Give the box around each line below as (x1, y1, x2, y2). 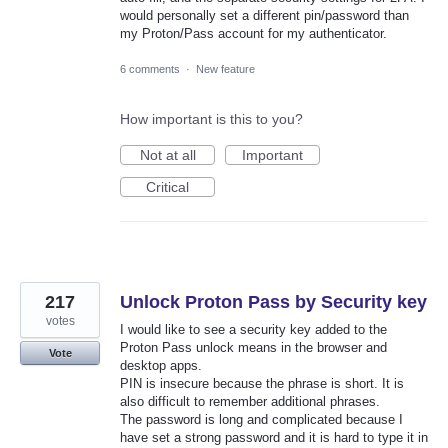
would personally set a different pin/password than (120, 8, 409, 24)
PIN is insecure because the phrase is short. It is (120, 375, 404, 391)
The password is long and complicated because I (120, 411, 403, 427)
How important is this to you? (120, 110, 303, 127)
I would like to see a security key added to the (120, 321, 387, 337)
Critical (146, 178, 189, 195)
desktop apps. (120, 357, 202, 373)
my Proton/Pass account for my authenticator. (120, 26, 387, 42)
